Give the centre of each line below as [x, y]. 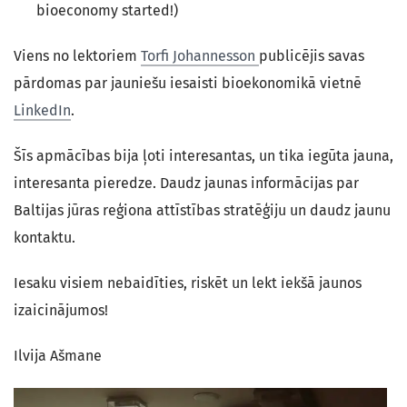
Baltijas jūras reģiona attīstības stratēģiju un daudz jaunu [202, 210]
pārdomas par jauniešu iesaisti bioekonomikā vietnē [188, 83]
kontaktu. [45, 238]
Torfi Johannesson [200, 56]
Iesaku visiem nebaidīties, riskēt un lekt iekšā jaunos [188, 283]
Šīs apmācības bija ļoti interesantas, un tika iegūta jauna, [203, 156]
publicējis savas [312, 56]
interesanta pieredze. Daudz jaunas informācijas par [186, 183]
